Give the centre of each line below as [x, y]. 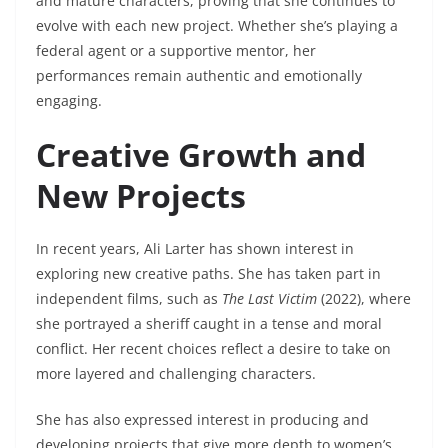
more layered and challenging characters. [176, 374]
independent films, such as [129, 299]
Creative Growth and [201, 155]
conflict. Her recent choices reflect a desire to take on [213, 349]
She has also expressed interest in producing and [202, 420]
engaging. [69, 101]
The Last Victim [269, 299]
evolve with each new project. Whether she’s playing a [217, 26]
